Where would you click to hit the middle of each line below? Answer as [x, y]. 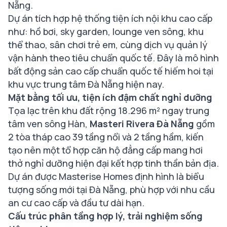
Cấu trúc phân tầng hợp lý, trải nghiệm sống [105, 216]
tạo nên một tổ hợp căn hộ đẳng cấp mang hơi [105, 150]
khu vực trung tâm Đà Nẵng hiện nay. [86, 84]
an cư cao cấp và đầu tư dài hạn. [76, 202]
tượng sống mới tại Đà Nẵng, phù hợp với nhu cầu [111, 189]
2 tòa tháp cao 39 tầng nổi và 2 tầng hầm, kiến [106, 137]
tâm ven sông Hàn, [49, 123]
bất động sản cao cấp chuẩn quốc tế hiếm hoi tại [111, 71]
